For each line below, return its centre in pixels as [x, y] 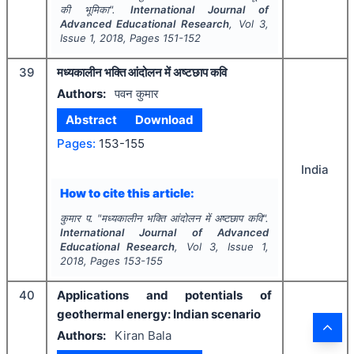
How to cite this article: [127, 193]
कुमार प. [76, 218]
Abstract [92, 120]
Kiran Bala [143, 335]
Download [164, 120]
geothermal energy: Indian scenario [159, 314]
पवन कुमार [136, 93]
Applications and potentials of [164, 295]
